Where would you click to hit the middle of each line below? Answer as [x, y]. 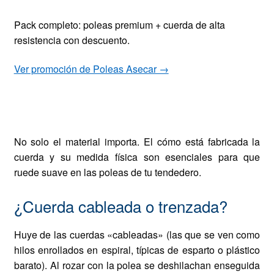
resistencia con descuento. [72, 40]
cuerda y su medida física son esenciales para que [137, 157]
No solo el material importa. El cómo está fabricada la [137, 141]
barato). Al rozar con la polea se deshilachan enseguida [137, 265]
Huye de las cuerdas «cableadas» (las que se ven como [137, 235]
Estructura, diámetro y [110, 88]
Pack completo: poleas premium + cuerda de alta [119, 24]
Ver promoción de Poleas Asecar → [91, 69]
